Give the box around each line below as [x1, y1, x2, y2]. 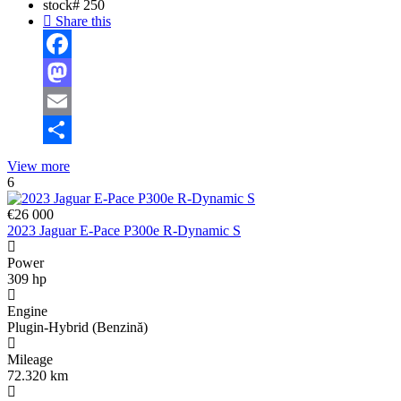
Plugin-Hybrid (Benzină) [7, 320, 148, 336]
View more [7, 158, 70, 175]
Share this [52, 13, 111, 30]
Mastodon [43, 93, 99, 109]
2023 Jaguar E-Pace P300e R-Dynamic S [7, 223, 241, 239]
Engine [7, 303, 47, 320]
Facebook [43, 64, 98, 81]
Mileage [7, 352, 53, 368]
